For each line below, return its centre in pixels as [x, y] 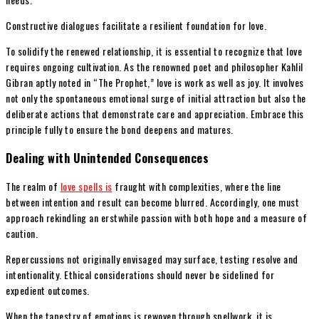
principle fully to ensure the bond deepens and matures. [120, 129]
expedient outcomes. [48, 291]
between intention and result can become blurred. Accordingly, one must [152, 202]
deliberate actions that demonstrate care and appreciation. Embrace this [155, 113]
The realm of [33, 187]
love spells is [86, 187]
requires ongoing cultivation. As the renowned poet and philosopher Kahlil [155, 66]
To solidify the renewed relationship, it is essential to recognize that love [154, 51]
